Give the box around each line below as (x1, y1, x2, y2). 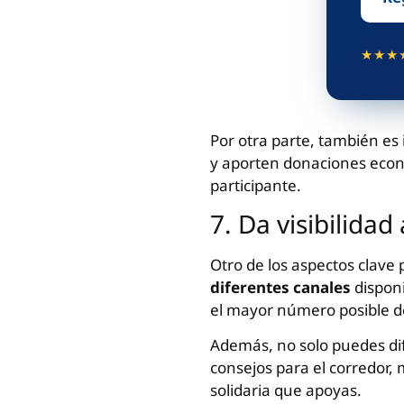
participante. (209, 174, 301, 196)
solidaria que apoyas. (209, 380, 362, 401)
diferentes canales (209, 276, 354, 298)
